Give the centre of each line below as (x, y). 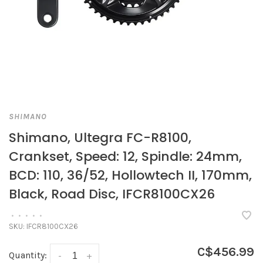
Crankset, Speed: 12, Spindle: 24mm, (125, 156)
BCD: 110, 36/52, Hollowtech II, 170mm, (130, 175)
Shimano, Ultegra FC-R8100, (100, 138)
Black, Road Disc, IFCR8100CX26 (112, 194)
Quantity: (28, 255)
